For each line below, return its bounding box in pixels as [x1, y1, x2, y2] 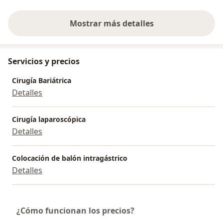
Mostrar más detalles [69, 17, 154, 29]
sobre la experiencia [111, 23, 190, 34]
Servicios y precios [8, 55, 80, 67]
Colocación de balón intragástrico [12, 153, 127, 163]
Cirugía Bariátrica [12, 75, 71, 85]
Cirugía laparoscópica [12, 114, 86, 124]
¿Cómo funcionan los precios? [16, 205, 134, 216]
